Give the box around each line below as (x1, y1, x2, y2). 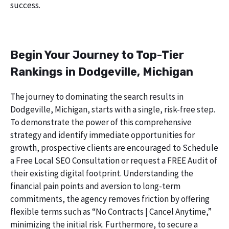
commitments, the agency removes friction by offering (10, 193, 210, 204)
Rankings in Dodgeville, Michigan (10, 64, 193, 79)
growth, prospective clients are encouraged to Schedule (10, 142, 218, 153)
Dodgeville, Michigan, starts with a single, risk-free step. (10, 103, 215, 115)
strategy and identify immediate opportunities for (10, 129, 195, 141)
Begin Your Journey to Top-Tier (10, 48, 184, 62)
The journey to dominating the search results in (10, 90, 184, 102)
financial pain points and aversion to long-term (10, 180, 180, 192)
